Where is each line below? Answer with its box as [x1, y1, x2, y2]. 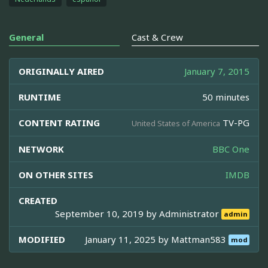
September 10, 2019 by [55, 207, 160, 220]
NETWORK [19, 142, 64, 155]
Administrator [159, 207, 222, 220]
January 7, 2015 [184, 65, 249, 77]
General [9, 31, 44, 43]
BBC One [212, 142, 249, 155]
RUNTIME [19, 90, 61, 103]
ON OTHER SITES [19, 168, 93, 181]
